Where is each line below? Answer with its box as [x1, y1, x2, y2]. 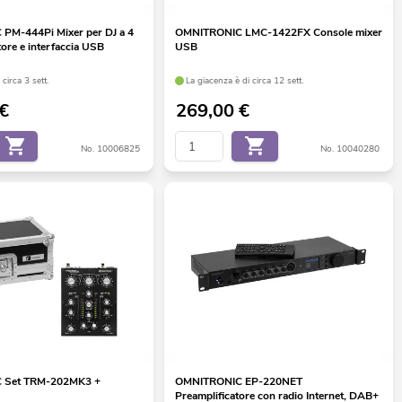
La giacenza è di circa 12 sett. [186, 74, 304, 87]
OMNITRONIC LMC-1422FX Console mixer [174, 25, 382, 40]
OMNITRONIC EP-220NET [174, 373, 302, 389]
